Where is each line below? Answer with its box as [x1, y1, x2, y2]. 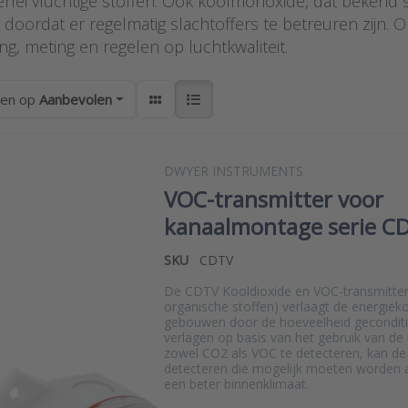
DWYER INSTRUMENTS [164, 162, 303, 179]
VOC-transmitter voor [164, 184, 383, 214]
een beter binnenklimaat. [164, 375, 309, 393]
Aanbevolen [39, 90, 112, 108]
